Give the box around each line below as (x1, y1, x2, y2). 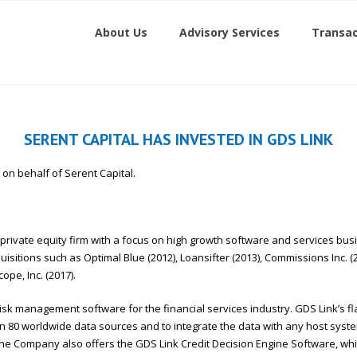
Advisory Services (179, 25, 280, 40)
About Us (95, 25, 147, 40)
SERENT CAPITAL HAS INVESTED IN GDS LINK (24, 129, 333, 150)
